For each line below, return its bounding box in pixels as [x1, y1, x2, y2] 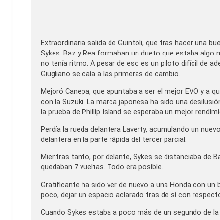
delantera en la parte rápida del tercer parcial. [41, 135, 187, 144]
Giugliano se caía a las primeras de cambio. [41, 70, 180, 79]
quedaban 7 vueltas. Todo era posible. [41, 163, 163, 172]
